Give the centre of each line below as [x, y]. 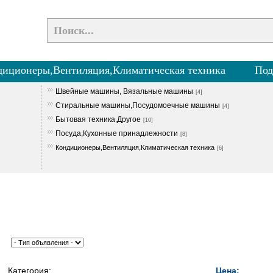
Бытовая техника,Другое [98, 119]
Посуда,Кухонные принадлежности [116, 133]
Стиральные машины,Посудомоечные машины [137, 105]
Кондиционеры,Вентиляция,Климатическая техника [135, 147]
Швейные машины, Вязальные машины [124, 91]
